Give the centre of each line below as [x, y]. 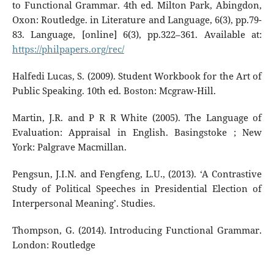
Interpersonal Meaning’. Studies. [83, 203]
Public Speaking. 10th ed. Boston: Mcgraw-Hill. [114, 91]
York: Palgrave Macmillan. [69, 147]
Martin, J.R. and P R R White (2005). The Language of [137, 117]
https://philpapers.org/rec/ [68, 49]
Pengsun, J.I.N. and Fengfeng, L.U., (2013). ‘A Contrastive [137, 174]
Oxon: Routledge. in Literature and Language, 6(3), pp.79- [137, 20]
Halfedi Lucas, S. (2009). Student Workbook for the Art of [137, 76]
